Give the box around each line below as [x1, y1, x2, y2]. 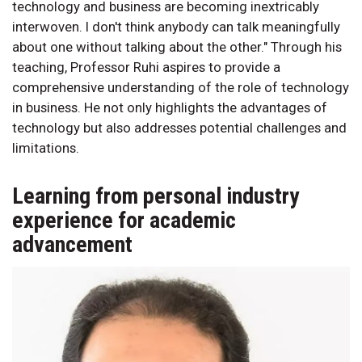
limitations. [12, 139, 79, 156]
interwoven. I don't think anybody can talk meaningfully [12, 18, 340, 35]
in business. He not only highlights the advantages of [12, 99, 327, 116]
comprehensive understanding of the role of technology [12, 78, 349, 95]
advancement [12, 230, 133, 258]
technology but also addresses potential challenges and [12, 119, 347, 136]
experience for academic [12, 206, 236, 234]
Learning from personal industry [12, 182, 299, 209]
